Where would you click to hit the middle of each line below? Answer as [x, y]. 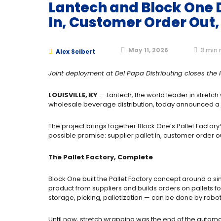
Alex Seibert [75, 52]
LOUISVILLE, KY [73, 95]
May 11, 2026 [148, 50]
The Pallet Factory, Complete [101, 157]
